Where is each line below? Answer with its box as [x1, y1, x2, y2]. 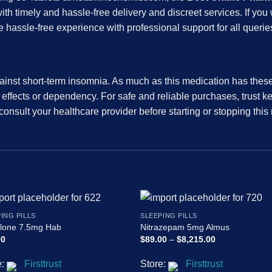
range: [215, 242, 240, 253]
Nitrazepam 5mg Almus [140, 222, 230, 232]
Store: [140, 258, 169, 269]
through [215, 259, 245, 270]
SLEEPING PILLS [140, 212, 197, 220]
